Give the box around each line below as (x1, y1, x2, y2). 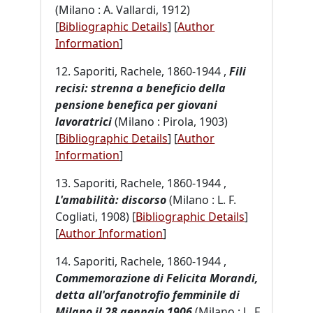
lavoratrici (55, 113, 112, 129)
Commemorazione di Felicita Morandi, (55, 270, 259, 286)
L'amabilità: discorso (55, 191, 167, 208)
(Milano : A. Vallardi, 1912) (55, 1, 191, 17)
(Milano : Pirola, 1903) (112, 113, 228, 129)
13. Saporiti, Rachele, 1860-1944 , (55, 175, 227, 191)
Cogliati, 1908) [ (55, 208, 136, 224)
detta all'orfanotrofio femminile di (55, 286, 240, 303)
